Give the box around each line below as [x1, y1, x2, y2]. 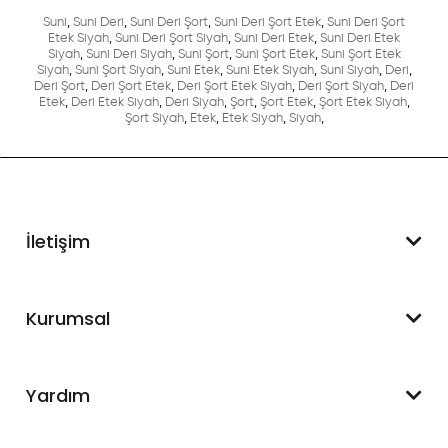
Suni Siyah [319, 63, 379, 77]
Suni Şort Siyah [74, 63, 161, 77]
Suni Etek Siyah [225, 63, 314, 77]
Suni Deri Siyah [85, 47, 172, 61]
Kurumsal [26, 305, 111, 331]
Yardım [26, 382, 91, 408]
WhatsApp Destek [40, 294, 183, 318]
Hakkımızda [26, 371, 113, 395]
